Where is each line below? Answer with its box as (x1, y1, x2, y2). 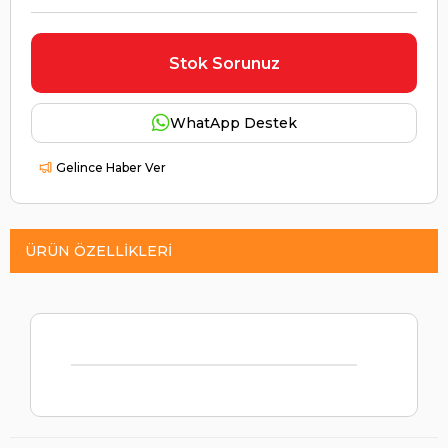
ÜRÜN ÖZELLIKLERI (25, 242, 172, 261)
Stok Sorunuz (168, 53, 280, 73)
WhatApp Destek (169, 114, 297, 133)
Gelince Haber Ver (56, 160, 166, 176)
